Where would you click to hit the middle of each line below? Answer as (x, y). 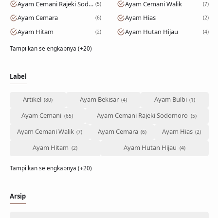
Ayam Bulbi (170, 100)
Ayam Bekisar (99, 100)
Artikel (32, 100)
